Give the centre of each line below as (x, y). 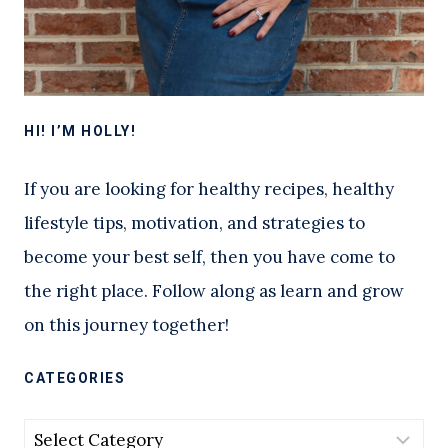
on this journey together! (126, 325)
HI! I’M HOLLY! (80, 131)
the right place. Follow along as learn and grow (214, 291)
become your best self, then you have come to (209, 257)
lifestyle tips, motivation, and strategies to (194, 223)
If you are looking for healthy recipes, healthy (209, 189)
